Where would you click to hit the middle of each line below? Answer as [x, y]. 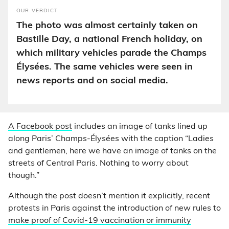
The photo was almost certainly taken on [107, 26]
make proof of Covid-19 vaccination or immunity [100, 221]
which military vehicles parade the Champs [111, 53]
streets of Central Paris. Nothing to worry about [98, 164]
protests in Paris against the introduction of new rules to [114, 209]
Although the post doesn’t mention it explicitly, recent [109, 196]
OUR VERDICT [37, 11]
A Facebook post [40, 127]
